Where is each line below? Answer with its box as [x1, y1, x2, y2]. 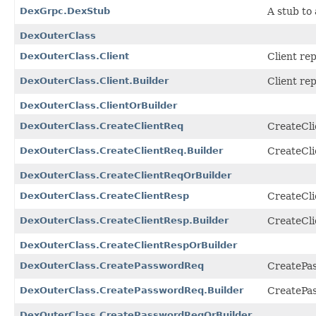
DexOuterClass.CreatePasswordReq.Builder [20, 284, 243, 296]
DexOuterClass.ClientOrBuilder [20, 99, 177, 111]
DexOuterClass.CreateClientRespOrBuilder [20, 239, 237, 250]
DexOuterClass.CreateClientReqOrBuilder [20, 169, 231, 181]
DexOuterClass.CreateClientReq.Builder [20, 145, 223, 156]
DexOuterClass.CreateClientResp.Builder [20, 214, 229, 226]
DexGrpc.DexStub [20, 5, 110, 16]
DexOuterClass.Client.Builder [20, 75, 169, 86]
